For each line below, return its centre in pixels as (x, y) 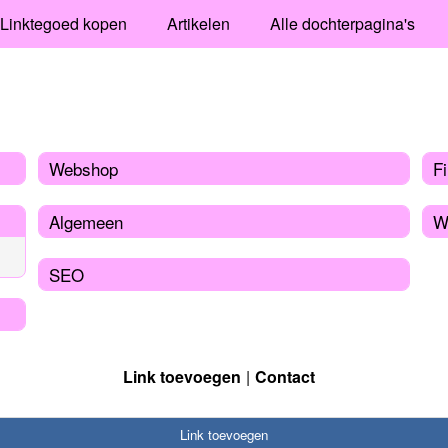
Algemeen (85, 221)
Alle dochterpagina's (342, 23)
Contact (285, 376)
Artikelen (198, 23)
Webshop (83, 168)
